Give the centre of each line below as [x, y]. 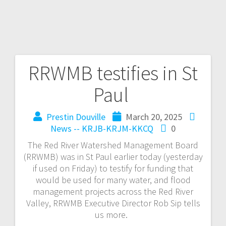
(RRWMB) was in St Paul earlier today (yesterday [113, 156]
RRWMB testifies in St [113, 73]
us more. [113, 214]
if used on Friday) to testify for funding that [113, 168]
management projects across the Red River [113, 191]
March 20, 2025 [154, 117]
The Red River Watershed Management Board [113, 145]
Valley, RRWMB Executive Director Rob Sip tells [113, 203]
